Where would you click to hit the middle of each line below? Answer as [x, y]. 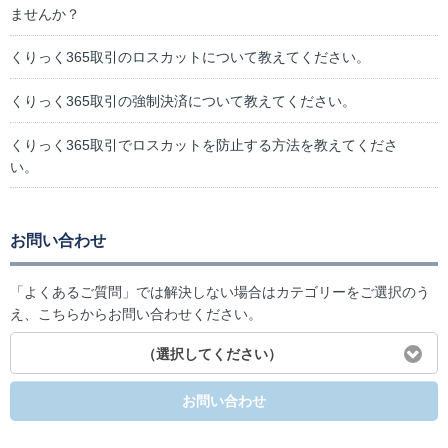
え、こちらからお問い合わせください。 [136, 314]
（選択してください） [211, 353]
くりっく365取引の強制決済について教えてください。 [183, 100]
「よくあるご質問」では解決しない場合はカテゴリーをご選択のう [220, 292]
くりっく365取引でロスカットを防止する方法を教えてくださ [204, 144]
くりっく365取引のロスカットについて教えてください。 [190, 57]
